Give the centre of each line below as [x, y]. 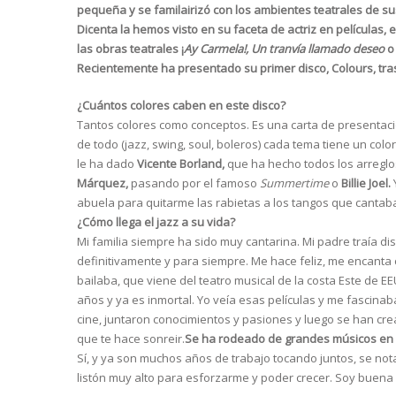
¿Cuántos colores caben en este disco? [181, 106]
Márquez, [103, 183]
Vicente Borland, [181, 164]
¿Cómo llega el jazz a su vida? [156, 222]
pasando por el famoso [194, 183]
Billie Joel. [366, 183]
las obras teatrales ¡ [130, 49]
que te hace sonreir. [131, 339]
